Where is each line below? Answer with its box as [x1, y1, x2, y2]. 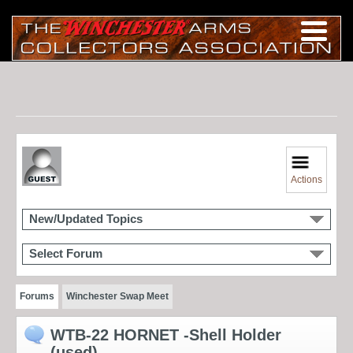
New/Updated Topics [29, 212, 143, 225]
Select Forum [29, 247, 102, 260]
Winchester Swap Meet [65, 290, 169, 302]
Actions [291, 173, 323, 185]
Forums [20, 290, 54, 302]
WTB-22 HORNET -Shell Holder [50, 325, 281, 344]
